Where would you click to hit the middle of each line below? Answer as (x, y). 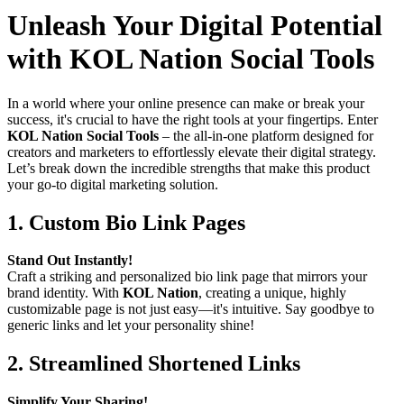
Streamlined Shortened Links (165, 364)
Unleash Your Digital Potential (195, 26)
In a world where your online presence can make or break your (186, 103)
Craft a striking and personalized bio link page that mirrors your (187, 277)
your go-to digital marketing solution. (113, 184)
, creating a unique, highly (272, 293)
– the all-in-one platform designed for (266, 135)
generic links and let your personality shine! (131, 326)
